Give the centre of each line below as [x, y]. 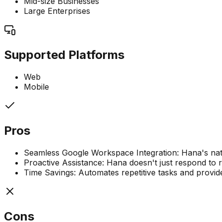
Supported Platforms [64, 55]
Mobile [36, 86]
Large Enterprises [57, 11]
